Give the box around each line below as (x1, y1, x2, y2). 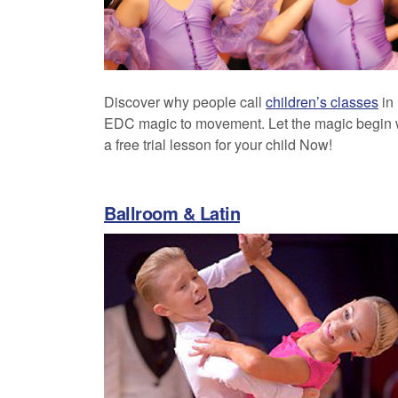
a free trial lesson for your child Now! (104, 134, 332, 155)
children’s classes (266, 92, 378, 112)
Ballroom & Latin (104, 200, 240, 226)
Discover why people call (104, 92, 266, 112)
